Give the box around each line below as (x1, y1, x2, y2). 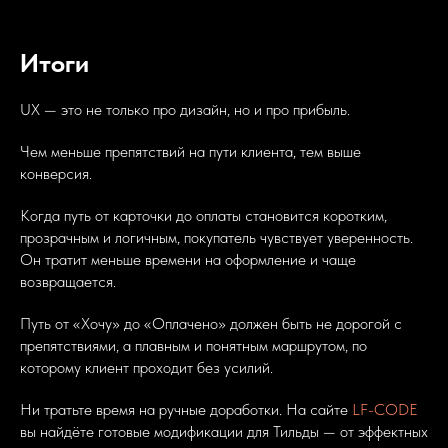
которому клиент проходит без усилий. (20, 358, 273, 378)
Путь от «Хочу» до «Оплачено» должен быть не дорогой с (20, 314, 402, 334)
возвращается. (20, 272, 116, 292)
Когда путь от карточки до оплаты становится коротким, (20, 206, 387, 226)
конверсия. (20, 164, 92, 184)
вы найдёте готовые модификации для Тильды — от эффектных (20, 422, 428, 442)
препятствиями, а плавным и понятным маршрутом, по (20, 336, 367, 356)
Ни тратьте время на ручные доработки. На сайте (20, 400, 352, 420)
